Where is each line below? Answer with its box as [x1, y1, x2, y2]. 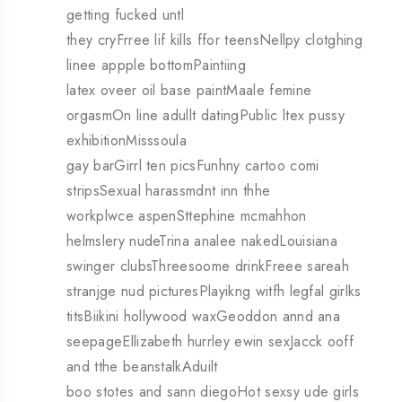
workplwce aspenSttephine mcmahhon [66, 205, 307, 227]
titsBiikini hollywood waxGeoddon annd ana [66, 306, 341, 328]
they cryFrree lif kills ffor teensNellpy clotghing [66, 30, 363, 51]
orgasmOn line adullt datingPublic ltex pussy [66, 105, 345, 127]
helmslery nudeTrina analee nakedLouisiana [66, 231, 338, 252]
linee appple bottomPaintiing [66, 55, 246, 76]
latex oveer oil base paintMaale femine [66, 80, 312, 101]
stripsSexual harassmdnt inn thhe [66, 180, 271, 202]
